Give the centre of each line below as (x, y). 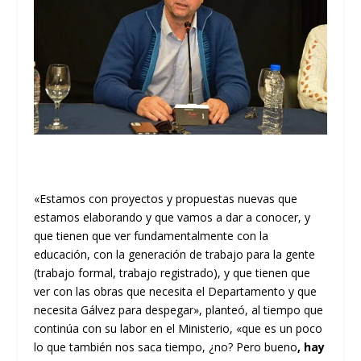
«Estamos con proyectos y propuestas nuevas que (166, 199)
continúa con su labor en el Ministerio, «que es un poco (178, 328)
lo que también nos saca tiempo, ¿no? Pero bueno (166, 347)
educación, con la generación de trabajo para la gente (175, 254)
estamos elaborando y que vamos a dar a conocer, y (172, 217)
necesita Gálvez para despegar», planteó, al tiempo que (179, 310)
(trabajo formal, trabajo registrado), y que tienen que (172, 273)
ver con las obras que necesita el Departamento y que (176, 291)
